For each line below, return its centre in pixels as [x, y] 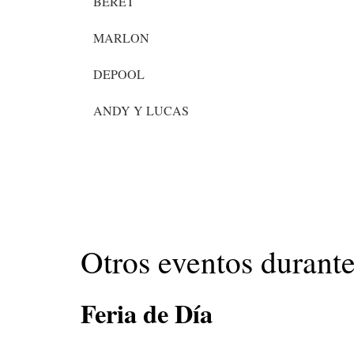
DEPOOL [119, 74]
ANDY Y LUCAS [141, 111]
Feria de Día [147, 314]
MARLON [121, 38]
